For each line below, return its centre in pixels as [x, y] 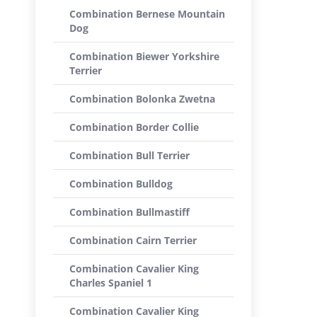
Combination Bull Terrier [129, 155]
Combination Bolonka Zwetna [142, 99]
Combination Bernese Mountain [147, 14]
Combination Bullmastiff [129, 212]
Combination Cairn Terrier [133, 240]
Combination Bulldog [121, 184]
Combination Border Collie [134, 127]
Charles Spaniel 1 [111, 283]
